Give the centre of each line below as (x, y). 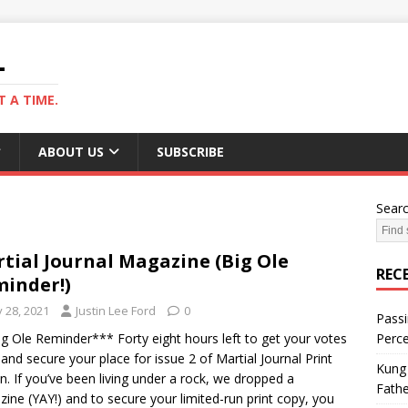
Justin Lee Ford (116, 311)
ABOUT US (71, 152)
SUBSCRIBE (190, 152)
